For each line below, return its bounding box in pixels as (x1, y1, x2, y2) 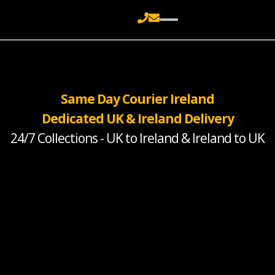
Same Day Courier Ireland (61, 90, 214, 107)
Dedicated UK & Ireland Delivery (41, 110, 234, 127)
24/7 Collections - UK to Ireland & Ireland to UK (10, 130, 265, 147)
